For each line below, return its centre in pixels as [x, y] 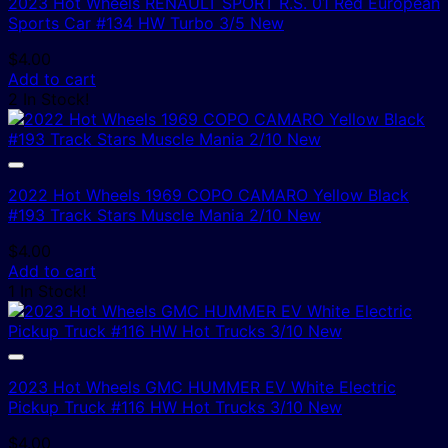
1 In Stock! [47, 290]
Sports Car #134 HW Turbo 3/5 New [146, 22]
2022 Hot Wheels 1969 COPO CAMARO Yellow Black [208, 194]
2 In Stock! [48, 98]
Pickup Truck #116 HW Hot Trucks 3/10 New [175, 406]
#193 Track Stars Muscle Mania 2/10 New [164, 214]
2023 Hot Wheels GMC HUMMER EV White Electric [202, 386]
